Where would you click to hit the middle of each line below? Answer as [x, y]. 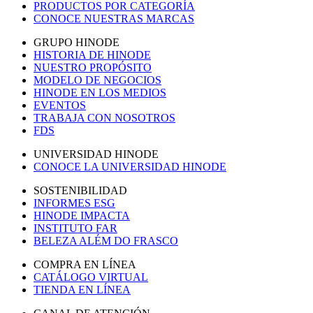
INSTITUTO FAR [75, 228]
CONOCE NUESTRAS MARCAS [114, 18]
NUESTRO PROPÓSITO [93, 67]
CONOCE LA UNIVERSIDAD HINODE [130, 166]
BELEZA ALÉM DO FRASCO [106, 240]
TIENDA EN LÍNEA [82, 289]
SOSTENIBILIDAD [80, 190]
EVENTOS [60, 105]
